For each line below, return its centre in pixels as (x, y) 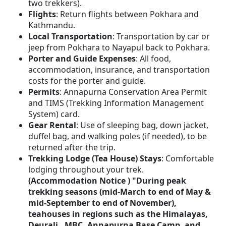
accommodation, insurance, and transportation (119, 70)
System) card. (54, 114)
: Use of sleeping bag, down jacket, (142, 125)
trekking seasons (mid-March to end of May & (120, 192)
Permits (44, 92)
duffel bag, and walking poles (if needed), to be (118, 136)
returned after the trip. (72, 148)
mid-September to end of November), (102, 203)
